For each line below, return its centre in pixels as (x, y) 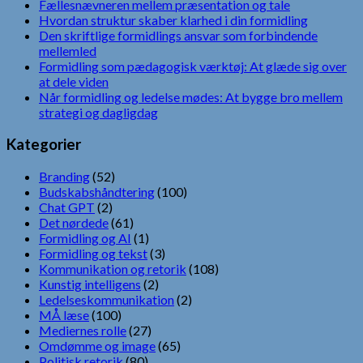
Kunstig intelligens (90, 284)
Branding (64, 176)
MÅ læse (64, 314)
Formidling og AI (85, 237)
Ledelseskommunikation (107, 299)
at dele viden (74, 82)
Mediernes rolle (83, 330)
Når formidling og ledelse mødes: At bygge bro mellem (191, 97)
